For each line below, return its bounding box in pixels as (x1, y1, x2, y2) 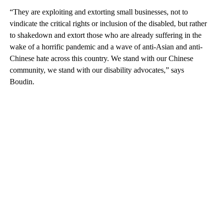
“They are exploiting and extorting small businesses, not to (10, 7, 188, 16)
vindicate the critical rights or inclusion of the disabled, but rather (10, 19, 207, 28)
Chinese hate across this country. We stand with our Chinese (10, 54, 193, 62)
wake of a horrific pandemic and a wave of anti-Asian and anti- (10, 42, 202, 51)
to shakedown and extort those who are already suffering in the (10, 31, 201, 39)
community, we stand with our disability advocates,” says (10, 65, 184, 74)
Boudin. (10, 77, 34, 86)
